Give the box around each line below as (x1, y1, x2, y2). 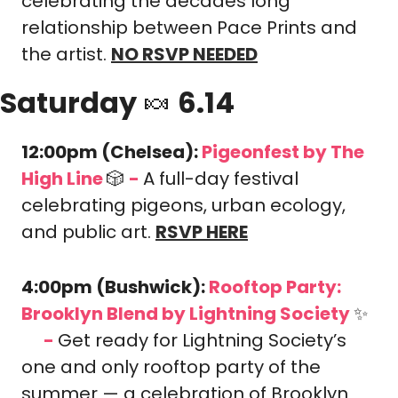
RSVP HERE (155, 219, 248, 244)
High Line (21, 166, 107, 191)
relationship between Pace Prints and (21, 15, 357, 40)
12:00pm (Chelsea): (21, 139, 202, 164)
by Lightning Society (158, 301, 354, 326)
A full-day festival (143, 166, 298, 191)
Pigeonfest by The (202, 139, 364, 164)
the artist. (21, 42, 111, 67)
